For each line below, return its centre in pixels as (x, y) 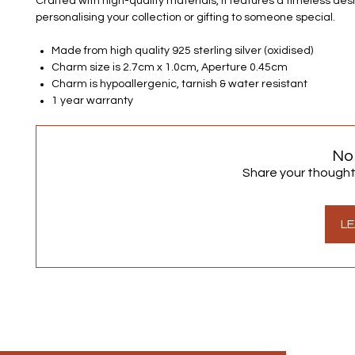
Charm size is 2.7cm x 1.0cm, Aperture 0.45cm (170, 67)
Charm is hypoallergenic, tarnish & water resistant (179, 84)
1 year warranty (92, 101)
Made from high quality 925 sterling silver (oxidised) (182, 51)
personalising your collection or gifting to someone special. (185, 17)
